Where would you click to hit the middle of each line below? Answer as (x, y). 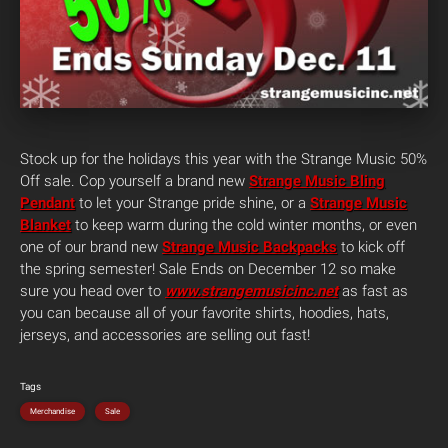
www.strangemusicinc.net (251, 291)
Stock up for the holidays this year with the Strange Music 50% (223, 159)
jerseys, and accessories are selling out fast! (165, 335)
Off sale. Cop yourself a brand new (134, 181)
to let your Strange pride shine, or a (192, 203)
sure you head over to (92, 291)
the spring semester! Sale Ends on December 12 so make (208, 269)
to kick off (371, 247)
